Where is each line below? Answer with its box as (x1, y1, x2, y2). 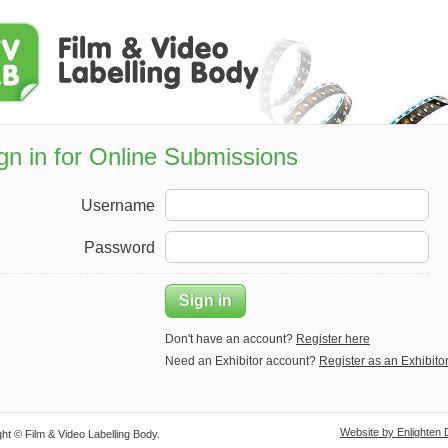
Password (84, 239, 155, 256)
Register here (296, 332, 370, 346)
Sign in (179, 292, 232, 309)
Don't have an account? (165, 332, 296, 346)
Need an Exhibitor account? (165, 354, 319, 368)
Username (81, 197, 155, 214)
